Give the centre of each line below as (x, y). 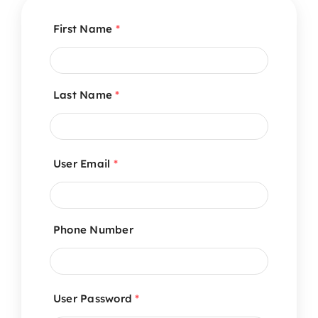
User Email (83, 163)
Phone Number (93, 229)
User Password (94, 298)
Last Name (84, 94)
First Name (84, 28)
